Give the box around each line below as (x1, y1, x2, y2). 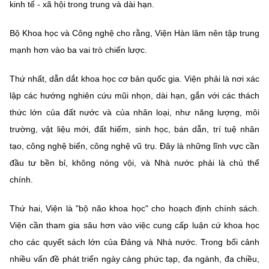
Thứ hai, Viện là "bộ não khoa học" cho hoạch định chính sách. (10, 203, 259, 213)
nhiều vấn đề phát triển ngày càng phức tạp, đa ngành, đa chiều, (10, 253, 259, 264)
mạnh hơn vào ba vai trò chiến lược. (10, 44, 147, 55)
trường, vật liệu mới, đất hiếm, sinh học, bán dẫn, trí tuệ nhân (10, 124, 259, 134)
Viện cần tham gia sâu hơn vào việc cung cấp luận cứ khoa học (10, 220, 259, 230)
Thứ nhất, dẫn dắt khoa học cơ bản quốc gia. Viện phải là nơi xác (10, 73, 259, 83)
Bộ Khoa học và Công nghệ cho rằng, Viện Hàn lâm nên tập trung (10, 28, 259, 38)
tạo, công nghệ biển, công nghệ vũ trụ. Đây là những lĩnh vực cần (10, 141, 259, 151)
